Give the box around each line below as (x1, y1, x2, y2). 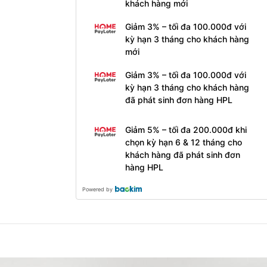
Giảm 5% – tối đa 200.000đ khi (125, 125, 247, 135)
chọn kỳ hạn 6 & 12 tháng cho (125, 137, 242, 148)
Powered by (82, 186, 113, 193)
